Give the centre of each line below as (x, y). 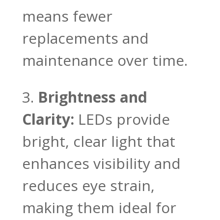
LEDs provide (122, 119)
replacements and (85, 38)
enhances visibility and (101, 163)
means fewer (67, 16)
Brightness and (92, 97)
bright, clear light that (98, 141)
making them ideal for (99, 207)
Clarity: (48, 119)
